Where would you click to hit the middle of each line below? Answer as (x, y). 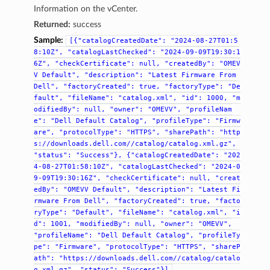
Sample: (49, 40)
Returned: (52, 24)
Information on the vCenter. (86, 8)
